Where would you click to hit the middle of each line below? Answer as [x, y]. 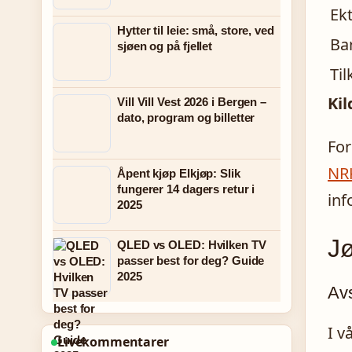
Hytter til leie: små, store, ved [196, 30]
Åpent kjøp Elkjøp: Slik [179, 173]
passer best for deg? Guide [191, 260]
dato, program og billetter [186, 117]
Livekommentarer [113, 342]
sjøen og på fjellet [165, 46]
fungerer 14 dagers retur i [186, 189]
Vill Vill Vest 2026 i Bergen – [192, 102]
